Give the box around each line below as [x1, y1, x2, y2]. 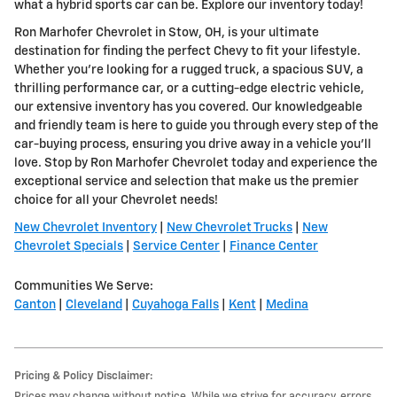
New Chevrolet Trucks [167, 222, 292, 235]
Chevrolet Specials [14, 240, 123, 253]
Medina [266, 299, 308, 312]
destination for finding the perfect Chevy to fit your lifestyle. [14, 45, 361, 58]
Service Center [133, 240, 220, 253]
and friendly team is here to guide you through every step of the [14, 120, 378, 133]
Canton [14, 299, 56, 312]
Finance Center [230, 240, 318, 253]
